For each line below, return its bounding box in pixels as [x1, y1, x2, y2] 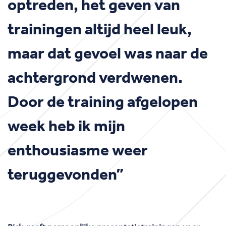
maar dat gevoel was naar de [8, 43, 208, 63]
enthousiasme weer [8, 140, 148, 159]
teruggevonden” [8, 164, 124, 184]
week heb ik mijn [8, 116, 125, 135]
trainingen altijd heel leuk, [8, 19, 192, 38]
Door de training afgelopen [8, 91, 198, 111]
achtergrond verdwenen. [8, 67, 183, 87]
